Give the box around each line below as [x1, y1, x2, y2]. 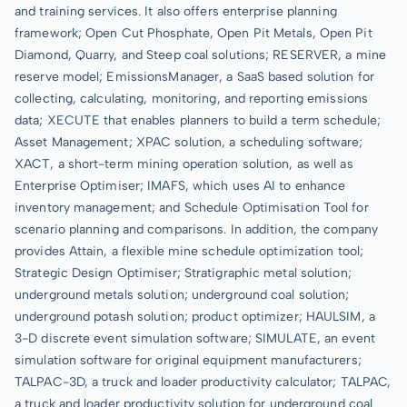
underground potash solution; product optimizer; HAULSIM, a [15, 309, 375, 324]
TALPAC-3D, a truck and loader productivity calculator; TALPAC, [15, 374, 392, 390]
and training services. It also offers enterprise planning [15, 4, 337, 19]
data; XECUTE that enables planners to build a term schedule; [15, 113, 382, 128]
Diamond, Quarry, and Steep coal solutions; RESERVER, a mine [15, 47, 386, 63]
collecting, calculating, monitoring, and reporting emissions [15, 91, 369, 106]
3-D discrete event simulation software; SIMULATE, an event [15, 331, 375, 346]
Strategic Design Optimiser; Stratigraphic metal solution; [15, 265, 352, 281]
